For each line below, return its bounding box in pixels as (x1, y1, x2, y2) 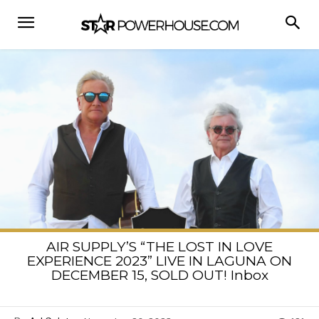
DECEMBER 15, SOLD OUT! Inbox (51, 266, 268, 283)
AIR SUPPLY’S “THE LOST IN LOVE (46, 238, 273, 255)
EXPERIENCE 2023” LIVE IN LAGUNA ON (27, 252, 292, 269)
